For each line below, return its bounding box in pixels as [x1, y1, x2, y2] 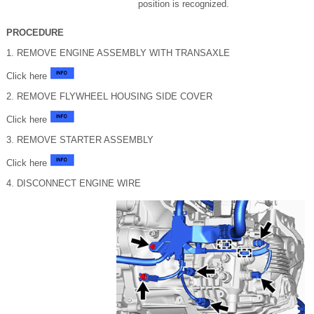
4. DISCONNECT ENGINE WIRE [6, 178, 141, 189]
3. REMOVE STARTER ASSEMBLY [6, 135, 153, 145]
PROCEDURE [6, 27, 64, 38]
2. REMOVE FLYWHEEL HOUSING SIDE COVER [6, 91, 212, 102]
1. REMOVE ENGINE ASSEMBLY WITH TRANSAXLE [6, 48, 230, 58]
